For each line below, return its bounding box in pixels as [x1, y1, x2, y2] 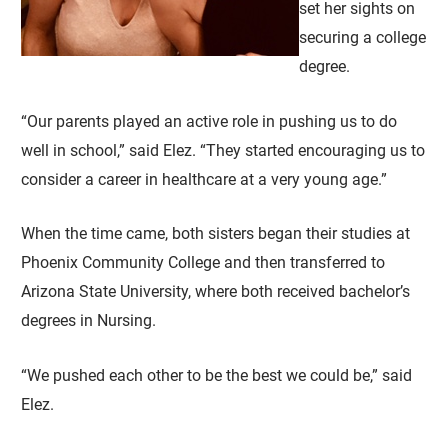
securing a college [299, 28, 427, 48]
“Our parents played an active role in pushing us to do [21, 111, 398, 131]
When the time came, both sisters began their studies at [21, 224, 411, 244]
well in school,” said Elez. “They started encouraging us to [21, 140, 426, 160]
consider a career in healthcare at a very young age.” [21, 169, 388, 189]
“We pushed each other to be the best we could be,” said [21, 365, 413, 385]
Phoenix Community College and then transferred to [21, 253, 386, 273]
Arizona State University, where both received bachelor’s [21, 282, 411, 302]
